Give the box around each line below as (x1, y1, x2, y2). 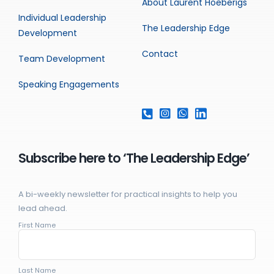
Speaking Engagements (18, 78, 119, 91)
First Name (18, 220, 56, 231)
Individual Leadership (18, 12, 106, 24)
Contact (141, 48, 178, 61)
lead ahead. (18, 202, 67, 215)
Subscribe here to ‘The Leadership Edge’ (18, 149, 250, 168)
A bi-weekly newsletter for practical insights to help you (18, 188, 237, 201)
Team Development (18, 53, 105, 65)
